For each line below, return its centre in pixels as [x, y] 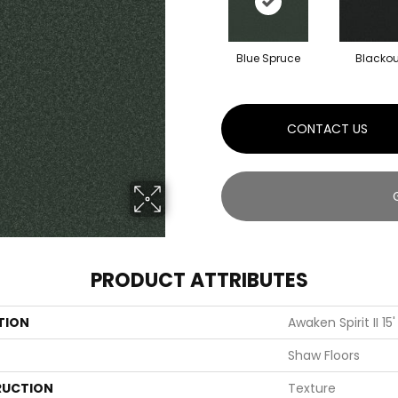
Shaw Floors [324, 355]
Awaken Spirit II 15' [342, 322]
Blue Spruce [268, 59]
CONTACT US [327, 129]
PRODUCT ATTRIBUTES [199, 280]
